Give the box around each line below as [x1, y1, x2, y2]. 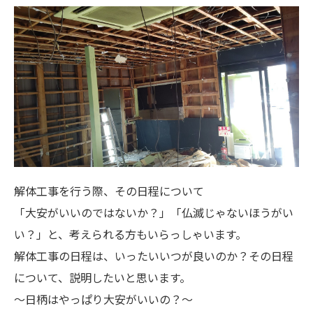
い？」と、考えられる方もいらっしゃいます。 [14, 228, 247, 242]
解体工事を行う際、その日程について [14, 184, 204, 198]
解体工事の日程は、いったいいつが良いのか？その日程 [14, 249, 293, 263]
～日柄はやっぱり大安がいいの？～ [14, 293, 193, 307]
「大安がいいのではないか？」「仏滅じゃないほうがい [14, 206, 293, 220]
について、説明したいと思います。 [14, 271, 191, 285]
